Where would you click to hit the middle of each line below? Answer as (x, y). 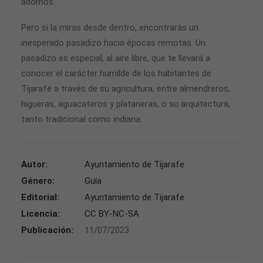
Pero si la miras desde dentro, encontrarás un (110, 28)
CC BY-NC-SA (112, 214)
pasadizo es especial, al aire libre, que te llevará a (116, 58)
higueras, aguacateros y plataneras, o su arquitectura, (126, 104)
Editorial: (40, 197)
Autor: (34, 164)
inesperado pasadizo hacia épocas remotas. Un (113, 43)
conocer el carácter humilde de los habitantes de (116, 73)
